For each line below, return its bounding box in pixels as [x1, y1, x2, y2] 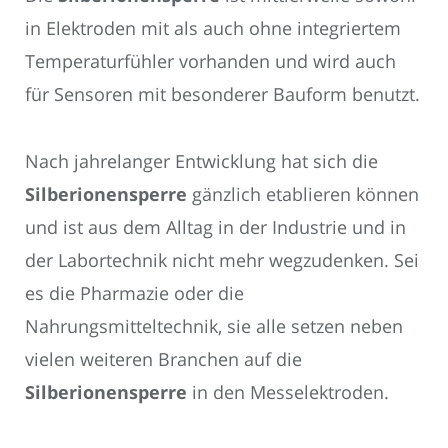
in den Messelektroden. [187, 379, 389, 404]
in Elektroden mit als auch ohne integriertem [25, 16, 401, 41]
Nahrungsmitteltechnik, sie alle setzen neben [25, 313, 403, 338]
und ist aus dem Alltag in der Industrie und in [25, 214, 406, 239]
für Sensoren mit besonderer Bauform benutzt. [25, 82, 420, 107]
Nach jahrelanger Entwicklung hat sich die [25, 148, 378, 173]
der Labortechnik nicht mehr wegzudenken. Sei [25, 247, 419, 272]
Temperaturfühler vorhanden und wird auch [25, 49, 396, 74]
